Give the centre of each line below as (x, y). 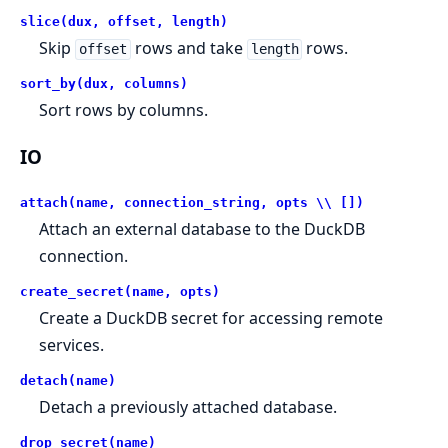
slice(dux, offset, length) (124, 22)
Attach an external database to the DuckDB (202, 228)
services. (72, 344)
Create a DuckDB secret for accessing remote (211, 317)
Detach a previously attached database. (188, 406)
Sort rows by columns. (124, 110)
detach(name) (68, 380)
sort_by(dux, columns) (104, 84)
